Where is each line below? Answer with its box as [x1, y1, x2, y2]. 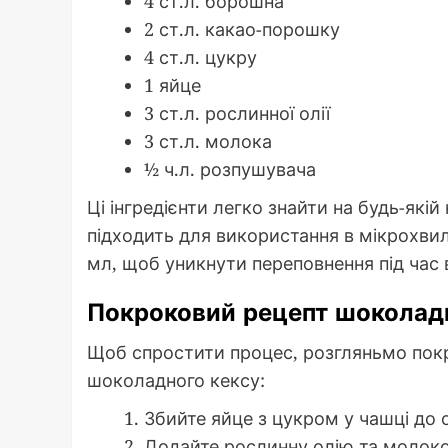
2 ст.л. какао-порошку [144, 17, 340, 42]
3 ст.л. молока [144, 129, 272, 154]
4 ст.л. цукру [144, 45, 257, 70]
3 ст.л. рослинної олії [144, 101, 330, 126]
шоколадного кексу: [87, 368, 265, 393]
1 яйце [144, 73, 201, 98]
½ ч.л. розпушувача [144, 157, 316, 182]
